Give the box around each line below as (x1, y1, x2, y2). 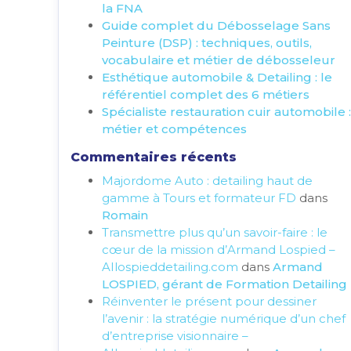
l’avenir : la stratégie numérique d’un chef (102, 311, 346, 326)
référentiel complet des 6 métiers (102, 87, 309, 102)
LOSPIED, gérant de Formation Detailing (102, 277, 347, 291)
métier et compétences (102, 121, 247, 136)
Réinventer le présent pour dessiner (102, 294, 317, 309)
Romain (102, 208, 148, 223)
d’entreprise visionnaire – (102, 328, 248, 343)
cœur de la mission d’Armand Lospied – (102, 242, 335, 257)
